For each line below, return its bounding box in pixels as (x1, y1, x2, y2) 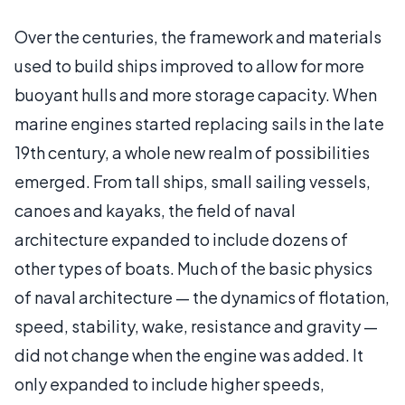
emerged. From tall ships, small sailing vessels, (14, 171, 371, 192)
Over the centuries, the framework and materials (14, 26, 381, 47)
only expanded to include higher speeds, (14, 373, 325, 394)
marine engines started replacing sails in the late (14, 113, 384, 134)
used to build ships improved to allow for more (14, 55, 364, 76)
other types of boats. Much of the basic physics (14, 258, 372, 278)
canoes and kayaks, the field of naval (14, 200, 296, 221)
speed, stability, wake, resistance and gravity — (14, 316, 378, 336)
